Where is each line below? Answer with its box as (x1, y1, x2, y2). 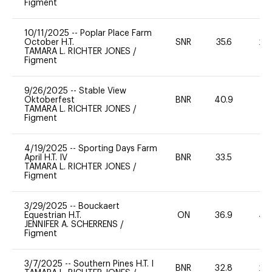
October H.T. (24, 38, 74, 47)
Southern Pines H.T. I (73, 259, 154, 268)
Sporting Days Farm (78, 144, 157, 153)
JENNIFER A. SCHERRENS (24, 220, 120, 229)
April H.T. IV (24, 153, 67, 162)
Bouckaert (78, 202, 120, 211)
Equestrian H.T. (24, 211, 81, 220)
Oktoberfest (24, 95, 75, 104)
